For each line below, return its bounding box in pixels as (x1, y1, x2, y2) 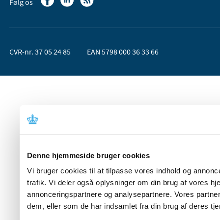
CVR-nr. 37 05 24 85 (9, 47, 71, 57)
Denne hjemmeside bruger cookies (27, 151, 150, 160)
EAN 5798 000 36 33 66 (87, 47, 159, 57)
